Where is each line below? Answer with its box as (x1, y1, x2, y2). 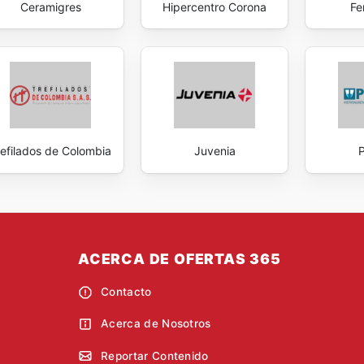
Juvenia (193, 144, 236, 158)
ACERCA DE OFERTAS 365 (78, 249, 281, 267)
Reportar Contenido (101, 349, 209, 362)
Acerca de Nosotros (101, 317, 211, 331)
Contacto (101, 285, 152, 299)
